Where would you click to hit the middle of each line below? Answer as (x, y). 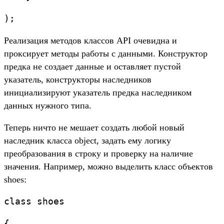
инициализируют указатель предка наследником (98, 93)
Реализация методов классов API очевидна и (90, 41)
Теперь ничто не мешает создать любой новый (94, 128)
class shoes (34, 201)
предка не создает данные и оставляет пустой (92, 67)
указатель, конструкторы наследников (78, 80)
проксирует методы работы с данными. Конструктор (106, 54)
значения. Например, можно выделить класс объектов (108, 167)
